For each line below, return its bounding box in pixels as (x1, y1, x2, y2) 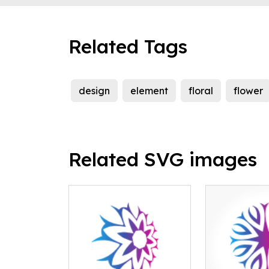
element (130, 85, 168, 97)
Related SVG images (68, 147, 257, 172)
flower (234, 85, 263, 97)
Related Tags (68, 34, 187, 59)
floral (189, 85, 213, 97)
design (79, 85, 110, 97)
